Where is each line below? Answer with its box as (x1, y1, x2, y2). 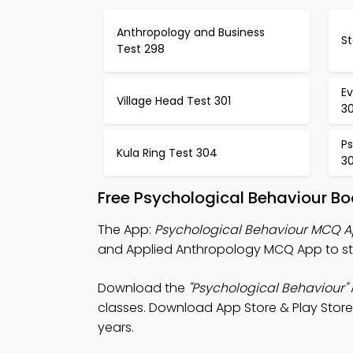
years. (98, 318, 134, 336)
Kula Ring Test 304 (117, 144, 217, 161)
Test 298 (117, 40, 165, 57)
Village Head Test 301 (117, 92, 231, 109)
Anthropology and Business (117, 24, 265, 40)
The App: (98, 221, 154, 239)
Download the (98, 279, 188, 297)
